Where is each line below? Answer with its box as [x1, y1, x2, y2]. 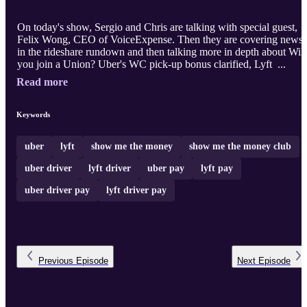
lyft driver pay [106, 185, 167, 196]
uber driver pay [25, 185, 90, 196]
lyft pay [201, 163, 233, 174]
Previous [38, 256, 73, 267]
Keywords [16, 110, 50, 119]
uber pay [147, 163, 184, 174]
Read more [16, 76, 68, 88]
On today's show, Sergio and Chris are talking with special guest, [17, 21, 297, 34]
